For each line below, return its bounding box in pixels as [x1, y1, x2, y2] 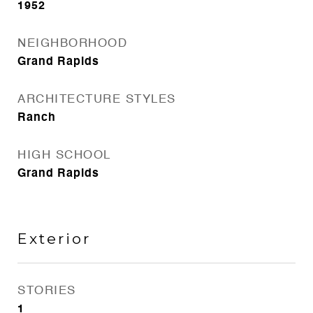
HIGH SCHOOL [17, 150, 111, 161]
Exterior [17, 230, 91, 247]
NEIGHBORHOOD [17, 38, 127, 50]
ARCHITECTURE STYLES [17, 94, 176, 105]
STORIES [17, 285, 76, 297]
